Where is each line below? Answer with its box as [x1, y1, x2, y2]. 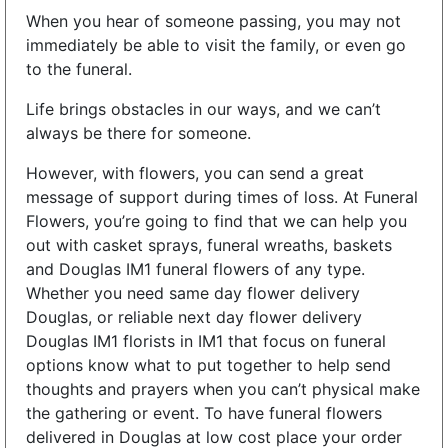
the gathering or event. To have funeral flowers [26, 402, 382, 423]
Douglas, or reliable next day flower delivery [26, 306, 362, 327]
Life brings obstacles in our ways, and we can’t [26, 98, 381, 119]
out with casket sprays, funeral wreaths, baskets [26, 234, 392, 255]
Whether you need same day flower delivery [26, 282, 360, 303]
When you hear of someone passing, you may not [26, 10, 401, 31]
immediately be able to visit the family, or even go [26, 34, 406, 55]
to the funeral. [26, 58, 132, 79]
